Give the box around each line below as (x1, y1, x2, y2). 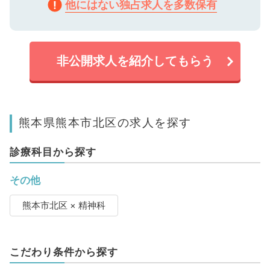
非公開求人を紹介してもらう (57, 54, 213, 69)
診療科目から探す (9, 146, 96, 159)
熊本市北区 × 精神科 (22, 200, 105, 212)
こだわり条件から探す (9, 246, 118, 259)
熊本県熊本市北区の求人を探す (18, 115, 192, 130)
